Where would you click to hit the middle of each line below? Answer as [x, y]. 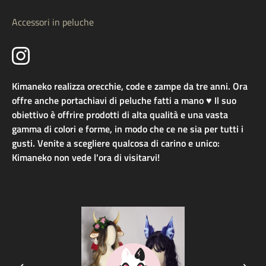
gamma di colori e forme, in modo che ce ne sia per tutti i [128, 129]
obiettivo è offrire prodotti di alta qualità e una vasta [120, 115]
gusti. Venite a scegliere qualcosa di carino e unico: [116, 143]
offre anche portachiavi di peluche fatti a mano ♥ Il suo [124, 101]
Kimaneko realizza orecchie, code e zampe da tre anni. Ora [130, 86]
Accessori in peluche [53, 22]
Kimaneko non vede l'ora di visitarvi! [86, 158]
